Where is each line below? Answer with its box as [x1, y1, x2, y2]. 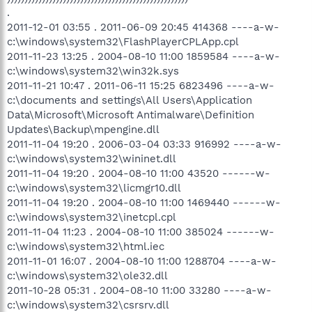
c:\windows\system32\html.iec [7, 240, 164, 253]
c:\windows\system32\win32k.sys [7, 64, 179, 77]
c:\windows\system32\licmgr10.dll [7, 181, 181, 194]
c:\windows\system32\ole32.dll [7, 269, 168, 282]
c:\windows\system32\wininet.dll [7, 152, 176, 165]
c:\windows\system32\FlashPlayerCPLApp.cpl [7, 35, 239, 48]
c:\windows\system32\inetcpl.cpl [7, 210, 176, 224]
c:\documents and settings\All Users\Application [7, 93, 252, 107]
